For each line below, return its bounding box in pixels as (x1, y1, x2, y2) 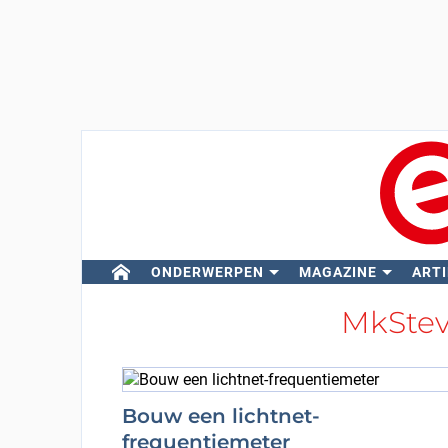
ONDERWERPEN (150, 264, 264, 280)
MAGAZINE (298, 264, 377, 280)
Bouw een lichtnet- (121, 403, 320, 428)
